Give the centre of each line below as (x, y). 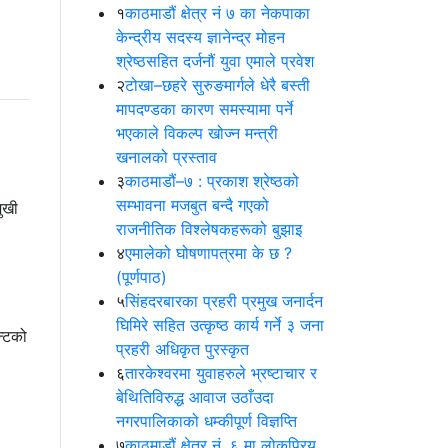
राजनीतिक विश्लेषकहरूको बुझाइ (209, 229)
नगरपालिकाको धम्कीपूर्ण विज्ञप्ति (206, 421)
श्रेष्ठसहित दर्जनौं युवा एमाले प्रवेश (215, 61)
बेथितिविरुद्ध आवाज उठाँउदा (195, 397)
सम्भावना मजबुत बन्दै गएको (192, 205)
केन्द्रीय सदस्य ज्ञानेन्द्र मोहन (200, 37)
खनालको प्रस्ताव (166, 157)
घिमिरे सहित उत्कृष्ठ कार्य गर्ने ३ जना (220, 325)
